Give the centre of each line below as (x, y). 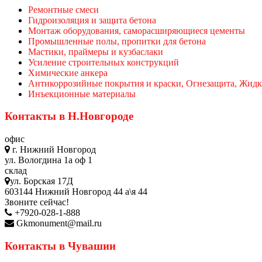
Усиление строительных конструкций (104, 62)
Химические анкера (68, 73)
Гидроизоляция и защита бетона (92, 20)
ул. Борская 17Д (42, 181)
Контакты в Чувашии (60, 246)
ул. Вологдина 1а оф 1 (49, 160)
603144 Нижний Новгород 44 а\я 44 (76, 192)
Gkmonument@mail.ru (58, 223)
